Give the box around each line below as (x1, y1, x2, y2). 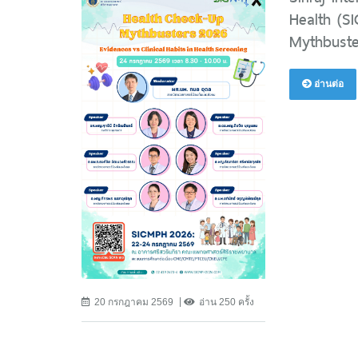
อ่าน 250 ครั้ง (199, 296, 254, 308)
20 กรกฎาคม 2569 (94, 296, 173, 308)
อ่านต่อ (311, 78, 344, 90)
